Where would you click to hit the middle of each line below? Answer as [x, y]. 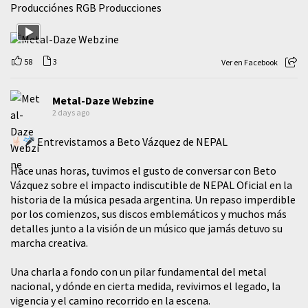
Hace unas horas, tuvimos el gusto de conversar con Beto [143, 170]
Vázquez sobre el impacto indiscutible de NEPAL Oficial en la [151, 185]
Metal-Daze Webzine [103, 100]
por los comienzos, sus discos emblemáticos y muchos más [148, 213]
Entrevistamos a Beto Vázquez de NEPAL [132, 141]
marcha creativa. [49, 242]
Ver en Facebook [250, 62]
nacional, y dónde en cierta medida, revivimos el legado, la [145, 286]
